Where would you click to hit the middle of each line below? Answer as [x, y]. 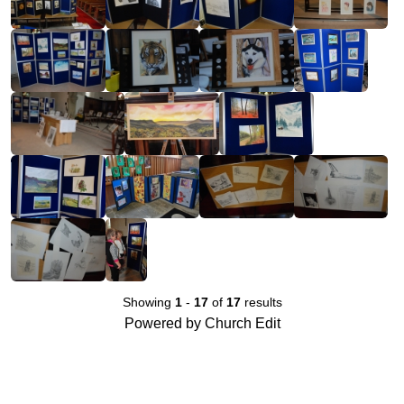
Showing [148, 302]
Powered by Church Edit [202, 323]
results [261, 302]
